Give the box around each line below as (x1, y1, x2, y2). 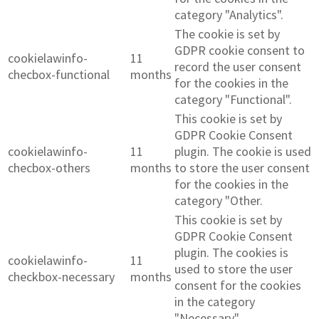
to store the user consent (174, 159, 310, 177)
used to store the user (174, 261, 293, 278)
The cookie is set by (174, 26, 280, 43)
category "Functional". (174, 91, 292, 108)
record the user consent (174, 58, 301, 75)
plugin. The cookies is (174, 244, 288, 261)
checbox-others (8, 159, 90, 177)
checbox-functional (8, 66, 110, 83)
